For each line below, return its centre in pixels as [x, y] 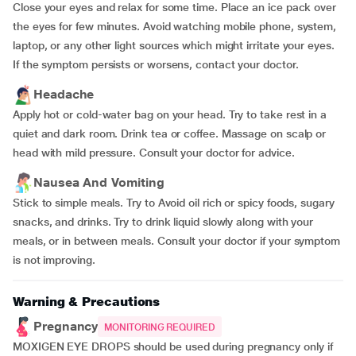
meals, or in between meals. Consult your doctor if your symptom [176, 241]
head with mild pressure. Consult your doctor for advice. [154, 153]
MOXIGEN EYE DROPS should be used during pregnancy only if [173, 346]
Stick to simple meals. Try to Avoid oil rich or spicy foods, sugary [174, 203]
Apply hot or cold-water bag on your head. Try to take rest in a [170, 114]
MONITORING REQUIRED [160, 327]
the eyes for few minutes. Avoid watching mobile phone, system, [175, 26]
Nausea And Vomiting [99, 182]
